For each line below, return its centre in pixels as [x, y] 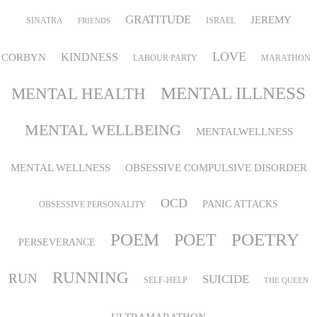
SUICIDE [226, 279]
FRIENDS [94, 21]
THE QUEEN [286, 280]
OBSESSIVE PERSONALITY [92, 204]
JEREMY [271, 19]
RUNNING [91, 277]
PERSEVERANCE [57, 242]
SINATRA [44, 20]
